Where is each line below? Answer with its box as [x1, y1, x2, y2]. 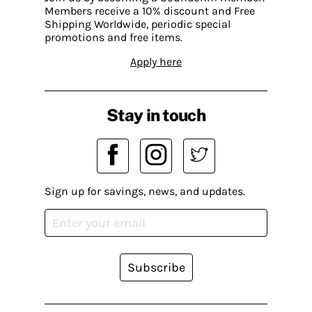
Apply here [130, 54, 182, 68]
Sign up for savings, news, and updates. [45, 184, 245, 198]
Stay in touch [107, 104, 205, 125]
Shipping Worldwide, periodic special [45, 17, 231, 31]
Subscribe [127, 259, 185, 275]
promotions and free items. [45, 30, 182, 44]
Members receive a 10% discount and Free [45, 3, 255, 17]
